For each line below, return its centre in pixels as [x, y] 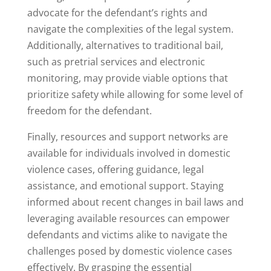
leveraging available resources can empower [128, 219]
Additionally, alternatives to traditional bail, [125, 46]
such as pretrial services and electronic [116, 62]
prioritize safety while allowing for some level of [135, 95]
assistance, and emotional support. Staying [125, 186]
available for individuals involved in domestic [129, 153]
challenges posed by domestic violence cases [129, 251]
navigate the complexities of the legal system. [130, 29]
